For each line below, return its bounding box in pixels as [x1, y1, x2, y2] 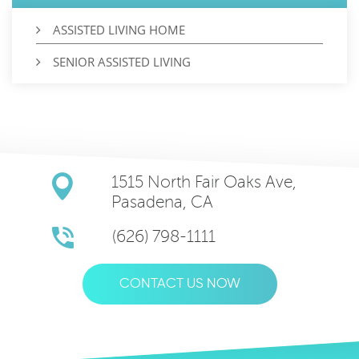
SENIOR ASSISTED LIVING [53, 53, 191, 70]
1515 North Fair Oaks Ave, [111, 172, 296, 192]
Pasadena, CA [111, 192, 213, 212]
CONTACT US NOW [119, 276, 240, 291]
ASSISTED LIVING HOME [53, 21, 185, 38]
